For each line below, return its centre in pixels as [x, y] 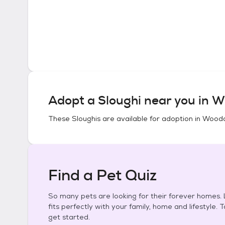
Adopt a [73, 100]
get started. [69, 217]
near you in [177, 100]
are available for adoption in [151, 119]
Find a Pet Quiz [102, 175]
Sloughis [86, 119]
